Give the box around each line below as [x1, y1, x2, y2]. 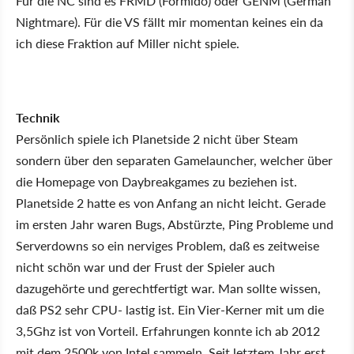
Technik [16, 108, 60, 126]
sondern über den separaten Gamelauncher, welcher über [16, 151, 333, 169]
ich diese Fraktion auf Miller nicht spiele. [16, 34, 239, 52]
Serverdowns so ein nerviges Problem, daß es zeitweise [16, 236, 319, 254]
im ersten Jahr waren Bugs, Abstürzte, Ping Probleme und [16, 215, 333, 233]
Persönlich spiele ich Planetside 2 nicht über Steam [16, 130, 298, 148]
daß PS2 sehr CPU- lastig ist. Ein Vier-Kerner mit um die [16, 300, 324, 318]
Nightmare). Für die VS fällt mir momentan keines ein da [16, 13, 323, 31]
